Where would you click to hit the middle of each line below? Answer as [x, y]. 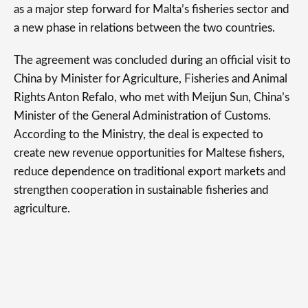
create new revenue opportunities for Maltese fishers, [149, 153]
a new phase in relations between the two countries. [144, 28]
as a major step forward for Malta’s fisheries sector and [152, 9]
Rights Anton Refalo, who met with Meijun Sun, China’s [152, 97]
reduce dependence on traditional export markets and [150, 172]
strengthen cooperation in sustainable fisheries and [141, 190]
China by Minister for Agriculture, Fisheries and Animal [151, 79]
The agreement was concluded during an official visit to [152, 60]
